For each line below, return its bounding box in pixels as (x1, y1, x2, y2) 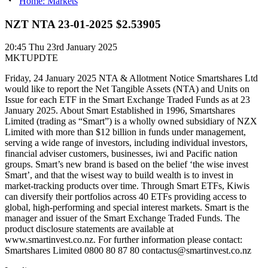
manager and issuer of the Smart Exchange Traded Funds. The (5, 213, 240, 224)
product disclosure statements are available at (5, 224, 173, 234)
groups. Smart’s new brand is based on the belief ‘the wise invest (5, 159, 248, 170)
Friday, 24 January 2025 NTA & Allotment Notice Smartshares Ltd (5, 73, 258, 84)
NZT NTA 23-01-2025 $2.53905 (5, 17, 161, 31)
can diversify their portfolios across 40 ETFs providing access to (5, 191, 246, 202)
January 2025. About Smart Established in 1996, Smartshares (5, 105, 235, 116)
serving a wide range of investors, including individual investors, (5, 138, 248, 148)
